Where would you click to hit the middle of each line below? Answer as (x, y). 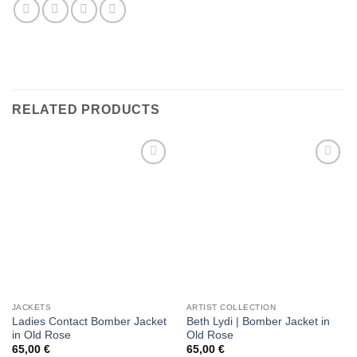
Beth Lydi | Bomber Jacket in (258, 321)
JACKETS (31, 308)
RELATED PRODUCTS (86, 110)
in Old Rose (41, 335)
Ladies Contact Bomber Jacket (89, 321)
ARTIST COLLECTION (231, 308)
